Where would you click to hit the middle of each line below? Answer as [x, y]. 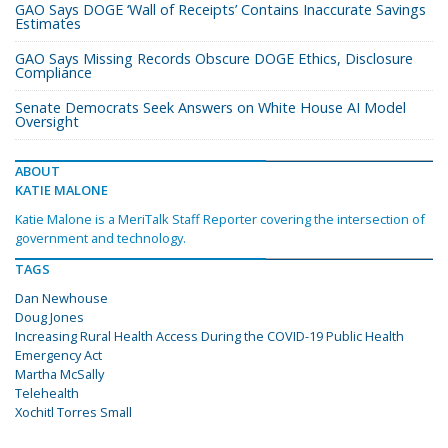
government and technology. [100, 238]
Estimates [48, 24]
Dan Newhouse [61, 298]
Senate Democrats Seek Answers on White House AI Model [210, 108]
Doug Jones [49, 317]
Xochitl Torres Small [73, 412]
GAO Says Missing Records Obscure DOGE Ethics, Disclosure [214, 59]
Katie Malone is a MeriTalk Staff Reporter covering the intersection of [220, 219]
